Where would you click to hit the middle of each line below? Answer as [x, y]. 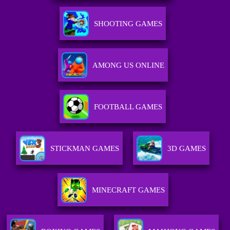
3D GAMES [187, 149]
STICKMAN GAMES [85, 149]
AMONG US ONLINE [128, 65]
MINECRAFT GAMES [128, 190]
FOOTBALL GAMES [128, 107]
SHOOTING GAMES [128, 24]
